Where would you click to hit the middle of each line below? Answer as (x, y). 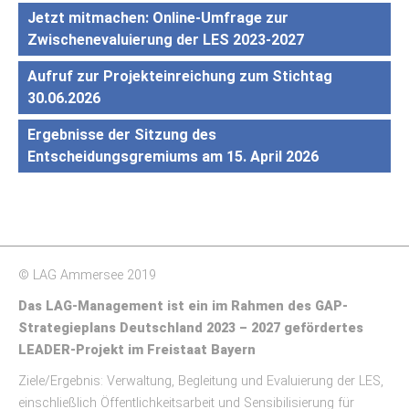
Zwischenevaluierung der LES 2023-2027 (166, 40)
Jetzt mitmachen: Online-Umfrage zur (158, 18)
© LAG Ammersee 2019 (87, 276)
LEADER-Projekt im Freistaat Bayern (137, 351)
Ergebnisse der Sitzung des (122, 135)
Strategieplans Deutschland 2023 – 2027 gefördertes (191, 329)
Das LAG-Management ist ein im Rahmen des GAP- (183, 307)
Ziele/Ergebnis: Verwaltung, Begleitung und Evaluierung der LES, (201, 382)
